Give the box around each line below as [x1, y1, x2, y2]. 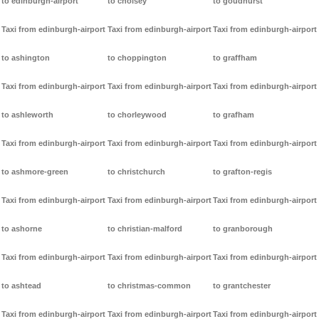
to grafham [213, 110, 255, 120]
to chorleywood [107, 110, 167, 120]
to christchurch [107, 167, 165, 177]
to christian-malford [107, 224, 182, 234]
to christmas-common [107, 281, 191, 291]
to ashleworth [1, 110, 53, 120]
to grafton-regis [213, 167, 273, 177]
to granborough [213, 224, 273, 234]
